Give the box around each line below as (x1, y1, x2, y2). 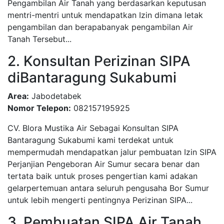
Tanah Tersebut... (7, 33, 71, 44)
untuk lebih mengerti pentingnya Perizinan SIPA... (7, 194, 192, 205)
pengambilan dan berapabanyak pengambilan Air (7, 21, 193, 32)
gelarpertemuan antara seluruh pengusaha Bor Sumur (7, 182, 209, 193)
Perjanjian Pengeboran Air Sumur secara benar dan (7, 158, 199, 169)
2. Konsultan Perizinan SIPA (7, 52, 190, 69)
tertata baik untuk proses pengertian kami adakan (7, 170, 197, 181)
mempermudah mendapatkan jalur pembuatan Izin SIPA (7, 146, 216, 157)
